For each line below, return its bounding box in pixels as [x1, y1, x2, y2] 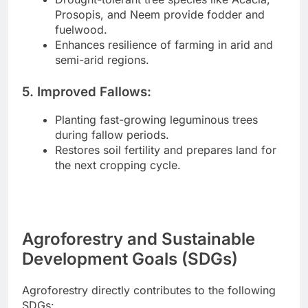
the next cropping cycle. [55, 158, 181, 173]
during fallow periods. [55, 128, 169, 142]
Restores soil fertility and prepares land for [55, 143, 276, 157]
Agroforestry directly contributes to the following [22, 283, 276, 298]
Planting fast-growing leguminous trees [55, 113, 258, 127]
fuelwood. [55, 22, 107, 36]
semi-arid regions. [55, 52, 149, 67]
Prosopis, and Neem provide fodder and [55, 7, 265, 21]
